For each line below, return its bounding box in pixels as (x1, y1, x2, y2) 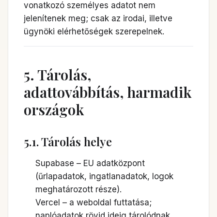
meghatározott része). (35, 185, 122, 194)
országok (24, 100, 84, 119)
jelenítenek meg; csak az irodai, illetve (24, 14, 172, 23)
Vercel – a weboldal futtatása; (35, 198, 152, 207)
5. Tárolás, (24, 65, 92, 84)
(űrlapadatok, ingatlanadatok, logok (35, 171, 173, 181)
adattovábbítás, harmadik (24, 82, 192, 102)
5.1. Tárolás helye (24, 134, 112, 149)
